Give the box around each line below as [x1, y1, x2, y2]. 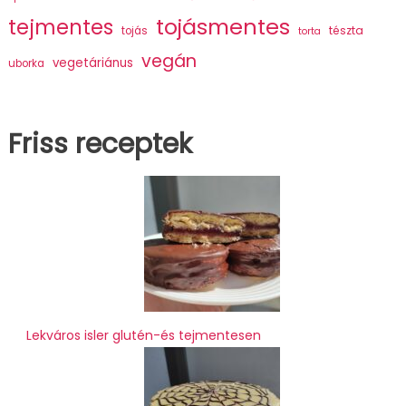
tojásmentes [155, 12, 290, 43]
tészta [328, 23, 363, 39]
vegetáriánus [52, 54, 133, 72]
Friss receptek [7, 125, 192, 164]
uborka [7, 56, 44, 72]
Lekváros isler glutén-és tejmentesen [25, 326, 261, 345]
